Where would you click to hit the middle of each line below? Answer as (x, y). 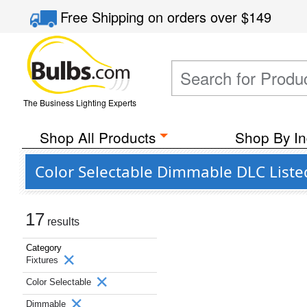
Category (44, 248)
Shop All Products (97, 137)
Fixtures (44, 260)
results (62, 222)
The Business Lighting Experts (79, 102)
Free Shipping (105, 17)
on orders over (195, 17)
